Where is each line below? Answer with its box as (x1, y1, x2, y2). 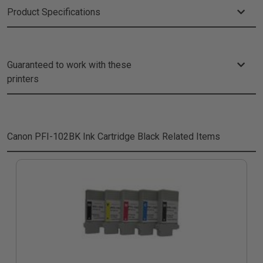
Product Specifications (7, 6, 100, 18)
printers (7, 73, 39, 85)
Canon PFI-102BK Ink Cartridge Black (7, 131, 160, 142)
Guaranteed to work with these (7, 59, 131, 70)
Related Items (160, 131, 220, 142)
